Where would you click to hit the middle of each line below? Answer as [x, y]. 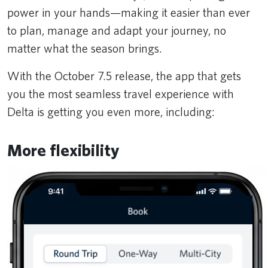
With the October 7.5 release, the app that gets [124, 76]
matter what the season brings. [86, 48]
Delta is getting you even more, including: [112, 112]
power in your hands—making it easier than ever [129, 12]
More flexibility [63, 150]
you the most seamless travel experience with [121, 94]
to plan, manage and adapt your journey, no [117, 30]
